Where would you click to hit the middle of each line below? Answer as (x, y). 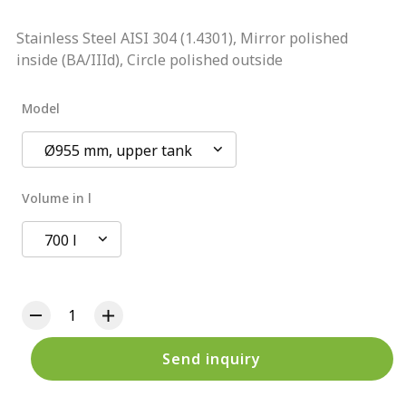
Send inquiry (212, 358)
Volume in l (56, 198)
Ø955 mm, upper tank (118, 150)
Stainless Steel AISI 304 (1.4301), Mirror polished (182, 38)
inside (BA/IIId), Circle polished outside (149, 59)
